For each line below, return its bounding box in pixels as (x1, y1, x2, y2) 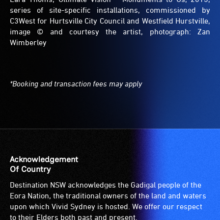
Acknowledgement (10, 155, 78, 165)
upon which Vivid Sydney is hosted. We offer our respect (10, 202, 202, 211)
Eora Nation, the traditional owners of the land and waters (10, 191, 206, 200)
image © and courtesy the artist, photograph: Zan (10, 27, 210, 36)
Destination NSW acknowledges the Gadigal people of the (10, 180, 201, 190)
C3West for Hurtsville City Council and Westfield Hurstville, (10, 16, 210, 26)
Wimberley (10, 38, 49, 47)
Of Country (10, 165, 51, 174)
